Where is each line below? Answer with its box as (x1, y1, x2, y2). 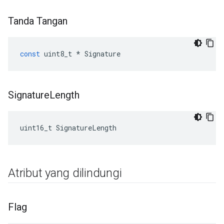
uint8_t (44, 49, 72, 58)
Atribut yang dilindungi (8, 166, 122, 180)
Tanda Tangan (8, 15, 67, 27)
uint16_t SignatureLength (20, 123, 116, 132)
